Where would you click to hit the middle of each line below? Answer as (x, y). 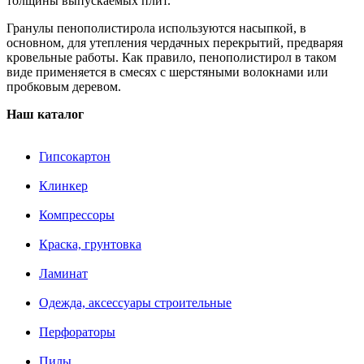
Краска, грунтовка (90, 244)
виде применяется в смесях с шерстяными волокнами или (167, 71)
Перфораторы (77, 331)
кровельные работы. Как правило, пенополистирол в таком (171, 57)
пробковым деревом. (64, 86)
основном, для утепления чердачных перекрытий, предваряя (175, 42)
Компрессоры (77, 214)
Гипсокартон (75, 156)
